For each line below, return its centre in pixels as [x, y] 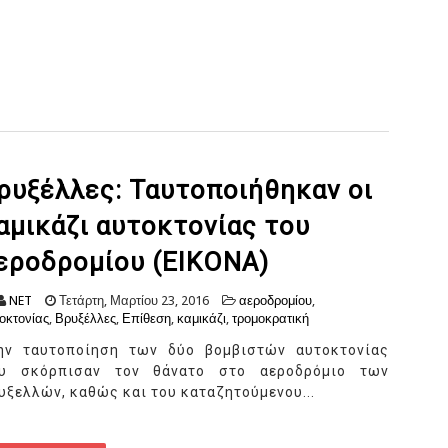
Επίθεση [146, 319]
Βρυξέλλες [85, 319]
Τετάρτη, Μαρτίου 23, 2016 [132, 301]
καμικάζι [201, 319]
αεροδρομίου [275, 301]
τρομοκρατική [270, 319]
